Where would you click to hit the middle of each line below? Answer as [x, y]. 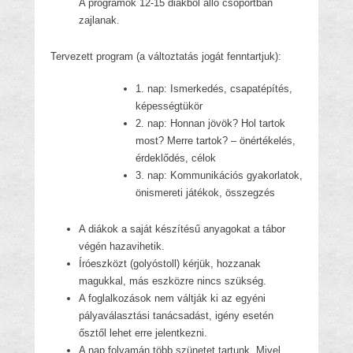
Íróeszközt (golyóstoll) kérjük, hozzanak [170, 264]
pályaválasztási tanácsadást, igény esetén [176, 316]
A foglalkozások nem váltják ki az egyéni [172, 298]
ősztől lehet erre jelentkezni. [143, 333]
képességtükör [169, 106]
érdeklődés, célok [176, 158]
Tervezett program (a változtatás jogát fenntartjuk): [166, 56]
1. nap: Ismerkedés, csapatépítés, [214, 89]
